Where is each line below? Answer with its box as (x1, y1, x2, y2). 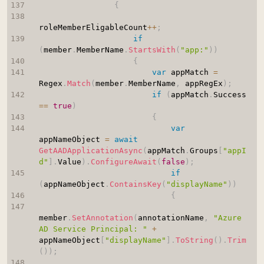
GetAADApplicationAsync (38, 146, 143, 156)
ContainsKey (109, 180, 161, 189)
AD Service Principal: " (38, 225, 147, 234)
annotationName (137, 213, 204, 223)
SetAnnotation (71, 213, 133, 223)
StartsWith (128, 45, 176, 55)
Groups (189, 146, 218, 156)
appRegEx (180, 79, 223, 88)
